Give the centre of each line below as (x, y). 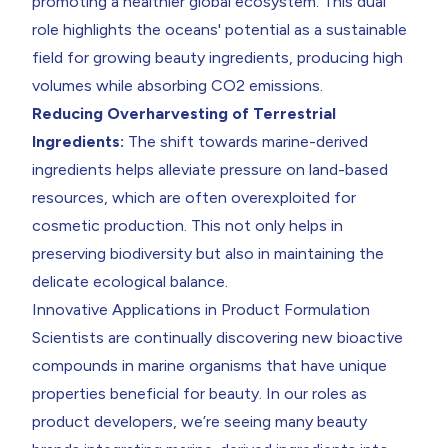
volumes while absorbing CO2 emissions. (177, 85)
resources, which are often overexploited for (194, 197)
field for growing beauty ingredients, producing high (217, 57)
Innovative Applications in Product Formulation (201, 309)
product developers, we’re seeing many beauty (199, 421)
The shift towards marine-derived (248, 141)
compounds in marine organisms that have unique (209, 365)
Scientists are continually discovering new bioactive (217, 337)
